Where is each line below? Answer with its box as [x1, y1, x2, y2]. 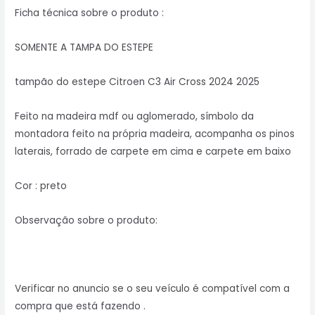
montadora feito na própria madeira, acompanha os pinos [15, 127, 295, 141]
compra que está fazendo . [15, 300, 146, 314]
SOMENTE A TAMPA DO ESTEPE [15, 40, 154, 54]
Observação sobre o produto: [15, 213, 158, 227]
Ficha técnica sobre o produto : [15, 6, 165, 20]
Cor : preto [15, 179, 67, 193]
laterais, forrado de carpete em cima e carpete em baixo [15, 144, 292, 158]
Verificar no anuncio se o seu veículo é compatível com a [15, 282, 290, 296]
